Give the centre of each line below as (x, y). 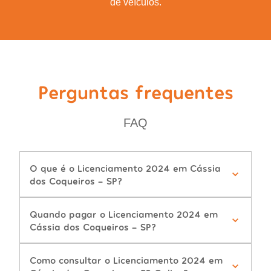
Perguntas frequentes (135, 92)
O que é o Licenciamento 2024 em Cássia (125, 168)
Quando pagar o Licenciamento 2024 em (124, 214)
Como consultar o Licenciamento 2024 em (126, 260)
